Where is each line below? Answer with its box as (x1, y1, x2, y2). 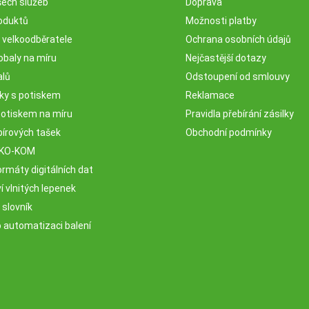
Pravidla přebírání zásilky (186, 108, 294, 119)
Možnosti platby (186, 14, 257, 26)
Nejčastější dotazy (186, 52, 266, 63)
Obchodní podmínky (186, 126, 272, 138)
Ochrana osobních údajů (186, 33, 291, 45)
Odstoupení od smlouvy (186, 70, 290, 82)
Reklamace (186, 89, 235, 101)
